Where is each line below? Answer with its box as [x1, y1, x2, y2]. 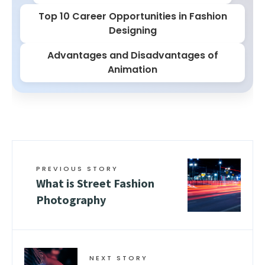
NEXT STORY [89, 253, 148, 263]
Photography [36, 192, 106, 207]
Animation [108, 63, 157, 76]
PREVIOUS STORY [36, 164, 118, 173]
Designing [108, 24, 157, 37]
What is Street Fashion [36, 176, 154, 190]
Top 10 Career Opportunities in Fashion [38, 9, 227, 23]
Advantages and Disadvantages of [47, 49, 218, 62]
